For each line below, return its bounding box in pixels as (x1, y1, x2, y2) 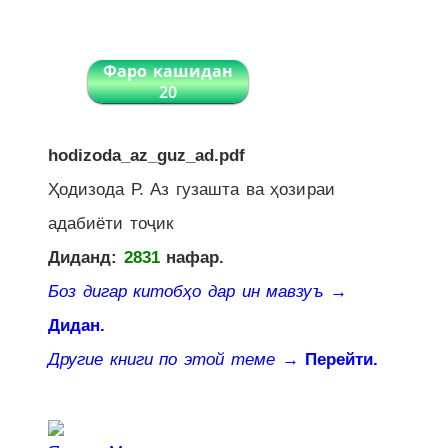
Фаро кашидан (103, 60, 233, 82)
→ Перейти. (281, 350, 379, 369)
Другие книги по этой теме (48, 350, 275, 369)
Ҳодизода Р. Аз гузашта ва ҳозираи (48, 180, 335, 199)
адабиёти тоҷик (48, 214, 173, 233)
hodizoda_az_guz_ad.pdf (48, 146, 245, 165)
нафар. (159, 248, 225, 267)
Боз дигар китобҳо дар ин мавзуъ (48, 282, 324, 301)
